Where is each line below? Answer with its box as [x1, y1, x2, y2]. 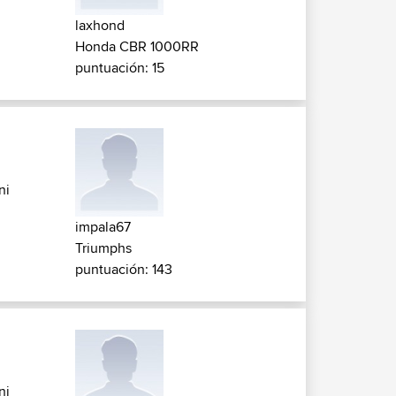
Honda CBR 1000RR [75, 36, 199, 57]
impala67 [75, 217, 131, 237]
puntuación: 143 [75, 259, 172, 279]
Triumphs [75, 238, 132, 258]
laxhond [75, 15, 125, 35]
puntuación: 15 [75, 57, 164, 78]
